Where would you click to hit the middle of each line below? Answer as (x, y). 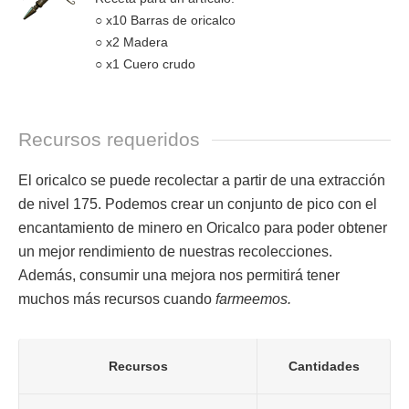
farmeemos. (253, 299)
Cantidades (324, 366)
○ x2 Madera (131, 42)
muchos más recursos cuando (117, 299)
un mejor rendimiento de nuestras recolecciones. (175, 252)
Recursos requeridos (109, 139)
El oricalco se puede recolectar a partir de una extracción (202, 180)
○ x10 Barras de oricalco (165, 20)
